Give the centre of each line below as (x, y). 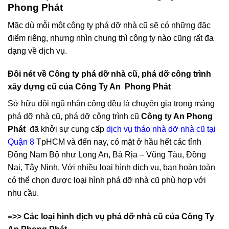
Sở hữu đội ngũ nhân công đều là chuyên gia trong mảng (111, 140)
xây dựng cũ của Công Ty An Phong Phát (90, 123)
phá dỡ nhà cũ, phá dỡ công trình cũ (74, 153)
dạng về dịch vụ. (37, 87)
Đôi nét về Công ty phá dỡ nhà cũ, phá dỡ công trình (109, 110)
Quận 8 (21, 178)
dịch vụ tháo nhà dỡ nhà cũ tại (161, 166)
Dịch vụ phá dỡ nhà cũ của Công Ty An (100, 32)
